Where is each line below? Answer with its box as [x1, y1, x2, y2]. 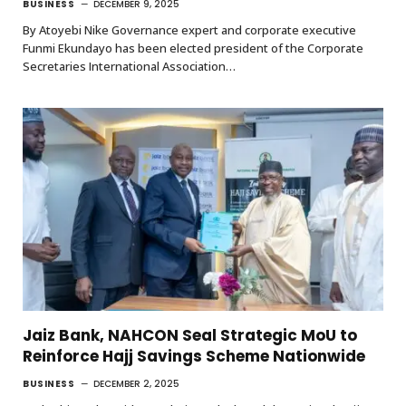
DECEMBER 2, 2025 [93, 377, 179, 391]
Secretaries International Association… [23, 58, 236, 75]
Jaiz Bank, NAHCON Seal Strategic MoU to [23, 324, 357, 347]
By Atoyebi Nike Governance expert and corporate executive [23, 22, 356, 39]
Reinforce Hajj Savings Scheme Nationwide [23, 345, 365, 368]
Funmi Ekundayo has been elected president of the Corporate [23, 40, 363, 57]
